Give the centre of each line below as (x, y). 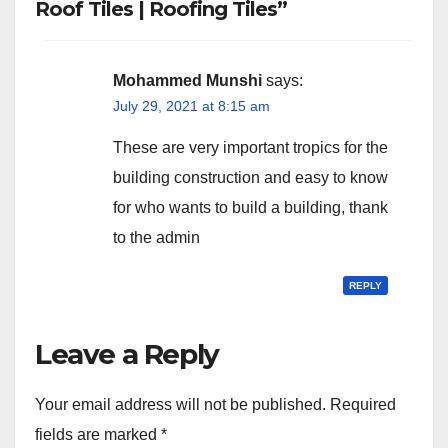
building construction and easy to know (250, 177)
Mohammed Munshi (187, 80)
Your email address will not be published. (180, 405)
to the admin (156, 237)
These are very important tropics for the (250, 147)
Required (363, 405)
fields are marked (98, 435)
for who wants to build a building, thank (250, 207)
